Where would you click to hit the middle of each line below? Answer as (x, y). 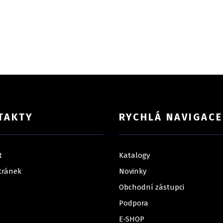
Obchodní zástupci (152, 187)
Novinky (133, 171)
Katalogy (134, 156)
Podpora (134, 203)
